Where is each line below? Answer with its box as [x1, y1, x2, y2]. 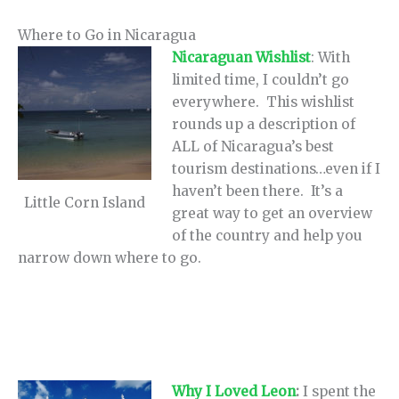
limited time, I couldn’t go [172, 71, 350, 89]
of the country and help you [172, 227, 363, 245]
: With [311, 49, 351, 67]
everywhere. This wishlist [172, 94, 355, 111]
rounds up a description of [172, 116, 356, 134]
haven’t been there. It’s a [172, 183, 344, 200]
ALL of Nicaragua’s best [172, 138, 335, 156]
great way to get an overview [172, 205, 373, 223]
